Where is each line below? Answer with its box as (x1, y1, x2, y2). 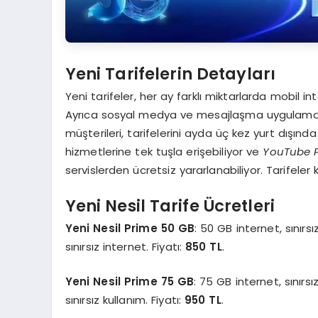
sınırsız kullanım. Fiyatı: (65, 292, 185, 307)
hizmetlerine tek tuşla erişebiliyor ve (65, 144, 263, 160)
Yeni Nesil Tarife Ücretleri (65, 194, 275, 217)
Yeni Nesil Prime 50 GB (65, 221, 195, 236)
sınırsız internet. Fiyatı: (65, 239, 186, 255)
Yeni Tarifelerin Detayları (65, 62, 276, 85)
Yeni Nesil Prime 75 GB (65, 273, 194, 289)
